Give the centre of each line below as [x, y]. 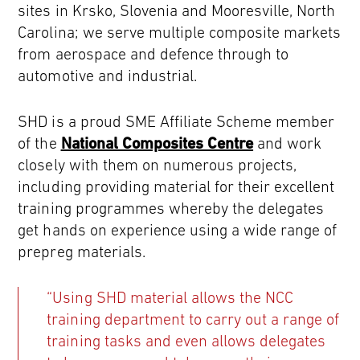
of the [39, 143]
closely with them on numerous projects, [157, 165]
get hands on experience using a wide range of [178, 230]
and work [288, 143]
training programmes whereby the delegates [171, 208]
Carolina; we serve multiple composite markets [180, 32]
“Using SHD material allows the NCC [170, 297]
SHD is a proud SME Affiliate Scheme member [176, 121]
